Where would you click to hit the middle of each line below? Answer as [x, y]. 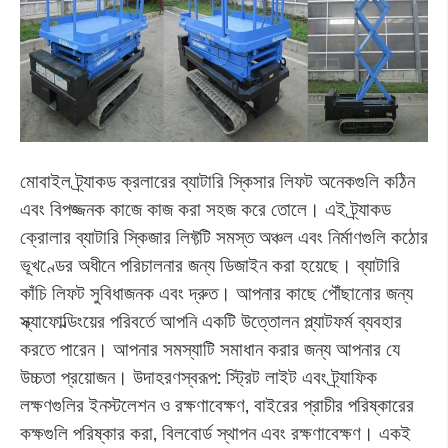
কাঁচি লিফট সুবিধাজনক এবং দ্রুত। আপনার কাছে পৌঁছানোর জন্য [216, 293]
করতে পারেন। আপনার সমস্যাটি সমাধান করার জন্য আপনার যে [209, 349]
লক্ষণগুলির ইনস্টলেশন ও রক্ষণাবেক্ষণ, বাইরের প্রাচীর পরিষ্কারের [216, 405]
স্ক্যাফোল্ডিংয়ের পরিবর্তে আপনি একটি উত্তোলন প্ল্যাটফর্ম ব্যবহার [210, 321]
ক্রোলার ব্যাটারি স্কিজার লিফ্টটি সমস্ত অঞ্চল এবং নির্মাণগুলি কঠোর [223, 237]
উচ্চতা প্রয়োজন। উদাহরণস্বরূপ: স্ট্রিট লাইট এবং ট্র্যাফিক [198, 377]
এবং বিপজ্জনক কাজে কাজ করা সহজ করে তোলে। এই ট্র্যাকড [205, 209]
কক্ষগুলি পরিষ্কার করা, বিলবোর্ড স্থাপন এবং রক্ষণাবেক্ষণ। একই [215, 433]
